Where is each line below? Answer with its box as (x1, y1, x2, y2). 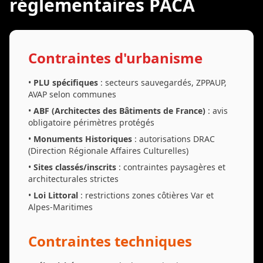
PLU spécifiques (33, 76, 98, 88)
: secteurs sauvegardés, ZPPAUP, (98, 76, 227, 88)
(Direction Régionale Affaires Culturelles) (28, 144, 188, 156)
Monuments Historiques (33, 133, 132, 144)
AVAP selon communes (28, 88, 116, 100)
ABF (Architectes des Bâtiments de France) (33, 104, 205, 116)
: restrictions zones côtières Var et (78, 189, 214, 201)
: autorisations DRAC (132, 133, 215, 144)
